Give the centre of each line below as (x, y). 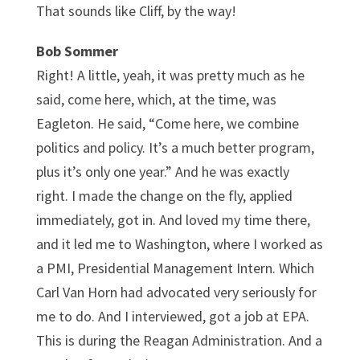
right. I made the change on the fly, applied (164, 195)
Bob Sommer (77, 51)
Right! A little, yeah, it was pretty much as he (170, 75)
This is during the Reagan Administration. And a (179, 340)
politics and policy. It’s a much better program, (175, 147)
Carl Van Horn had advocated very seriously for (176, 292)
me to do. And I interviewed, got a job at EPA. (172, 316)
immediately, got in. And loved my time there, (173, 219)
